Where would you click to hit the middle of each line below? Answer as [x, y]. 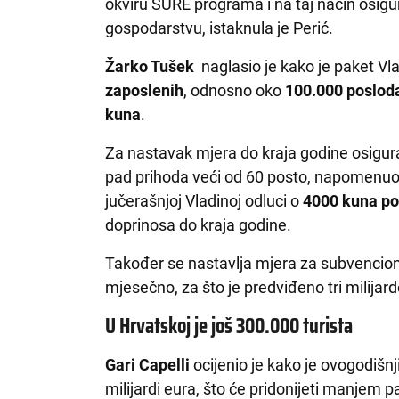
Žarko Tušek [152, 66]
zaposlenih [145, 90]
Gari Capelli [150, 364]
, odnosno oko [235, 90]
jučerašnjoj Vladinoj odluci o [204, 200]
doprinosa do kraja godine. [199, 224]
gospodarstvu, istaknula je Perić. [220, 28]
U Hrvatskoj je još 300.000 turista [229, 326]
